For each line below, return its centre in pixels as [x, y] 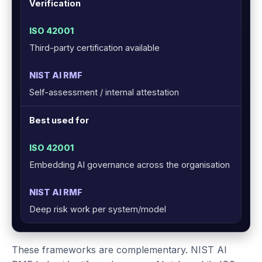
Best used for [59, 120]
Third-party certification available [94, 48]
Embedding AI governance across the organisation [130, 165]
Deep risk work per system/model [98, 209]
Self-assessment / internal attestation [104, 92]
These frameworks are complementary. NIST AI [119, 250]
